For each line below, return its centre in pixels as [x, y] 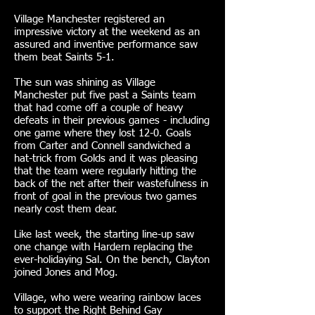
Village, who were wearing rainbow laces [108, 298]
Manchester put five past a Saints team [105, 95]
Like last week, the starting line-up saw [104, 234]
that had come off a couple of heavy [98, 108]
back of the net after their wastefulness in [111, 184]
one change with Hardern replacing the [103, 247]
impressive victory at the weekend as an [107, 32]
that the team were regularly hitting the [105, 171]
